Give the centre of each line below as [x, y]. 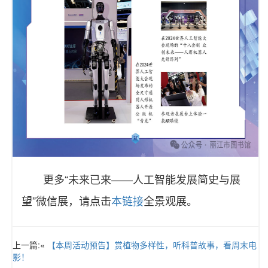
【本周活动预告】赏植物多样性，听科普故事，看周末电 [152, 245]
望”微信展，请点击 [66, 201]
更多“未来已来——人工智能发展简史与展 [142, 179]
